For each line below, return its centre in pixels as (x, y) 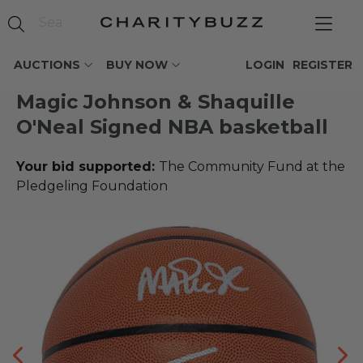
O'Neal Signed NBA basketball (172, 127)
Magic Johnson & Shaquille (156, 102)
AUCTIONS (47, 65)
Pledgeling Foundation (92, 186)
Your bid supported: (88, 167)
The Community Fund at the (252, 167)
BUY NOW (137, 65)
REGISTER (322, 65)
